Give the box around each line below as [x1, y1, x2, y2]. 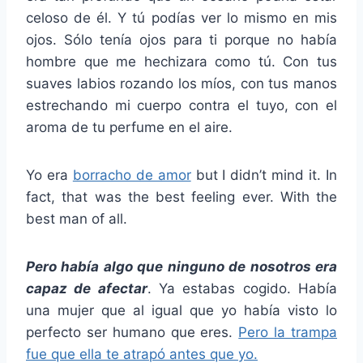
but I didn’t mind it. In [190, 167, 338, 184]
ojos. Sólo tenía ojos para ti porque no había [26, 32, 337, 49]
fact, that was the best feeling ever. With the [26, 189, 337, 206]
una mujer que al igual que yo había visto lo [26, 302, 337, 319]
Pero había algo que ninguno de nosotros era [26, 258, 337, 275]
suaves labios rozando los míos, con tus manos [26, 75, 337, 92]
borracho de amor [72, 167, 191, 184]
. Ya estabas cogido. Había [147, 280, 338, 297]
